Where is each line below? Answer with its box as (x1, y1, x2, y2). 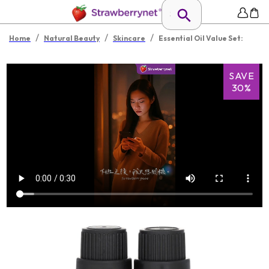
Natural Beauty (44, 34, 100, 43)
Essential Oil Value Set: (159, 34, 243, 43)
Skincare (113, 34, 145, 43)
